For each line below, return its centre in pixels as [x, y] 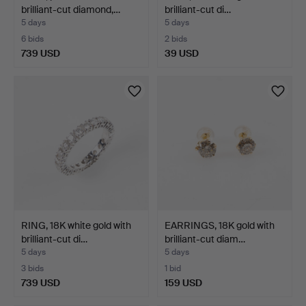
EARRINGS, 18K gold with [220, 226]
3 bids [32, 269]
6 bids [32, 39]
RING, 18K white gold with [76, 226]
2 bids [176, 39]
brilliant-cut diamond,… [71, 10]
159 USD [183, 283]
